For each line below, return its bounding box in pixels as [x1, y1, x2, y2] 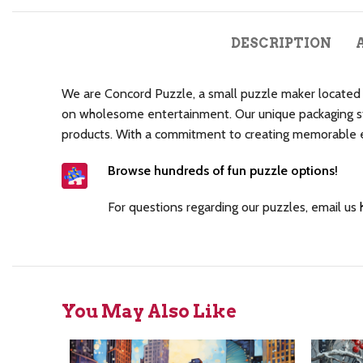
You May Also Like [62, 301, 237, 322]
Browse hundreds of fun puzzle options [108, 163, 335, 178]
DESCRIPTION [231, 36, 331, 51]
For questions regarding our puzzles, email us [108, 199, 360, 215]
